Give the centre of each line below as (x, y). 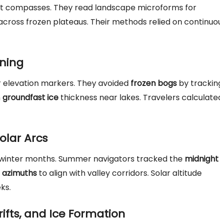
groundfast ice (30, 97)
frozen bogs (154, 83)
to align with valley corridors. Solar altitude (119, 173)
